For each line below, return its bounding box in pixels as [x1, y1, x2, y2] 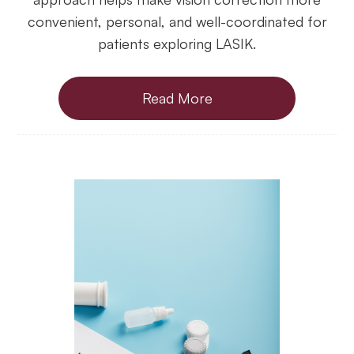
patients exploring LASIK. [98, 34, 256, 52]
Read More [141, 89, 213, 107]
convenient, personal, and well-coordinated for [27, 12, 327, 30]
